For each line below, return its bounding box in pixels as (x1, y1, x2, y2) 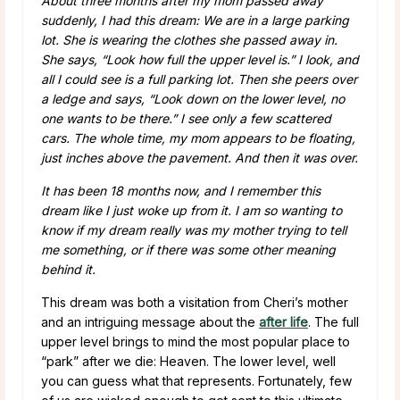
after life (259, 313, 308, 329)
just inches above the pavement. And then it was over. (41, 149, 358, 165)
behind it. (41, 261, 96, 277)
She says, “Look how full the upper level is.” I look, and (41, 51, 359, 67)
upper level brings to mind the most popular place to (41, 333, 350, 349)
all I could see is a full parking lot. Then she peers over (41, 71, 357, 87)
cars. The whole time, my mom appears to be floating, (41, 129, 355, 146)
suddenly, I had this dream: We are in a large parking (41, 12, 349, 28)
